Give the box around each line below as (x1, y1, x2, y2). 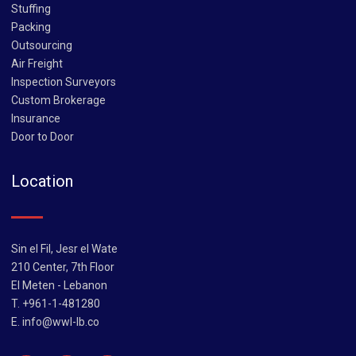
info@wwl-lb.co (22, 315, 99, 328)
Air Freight (11, 56, 63, 70)
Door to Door (11, 130, 74, 143)
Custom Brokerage (11, 93, 106, 106)
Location (11, 171, 73, 191)
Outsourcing (11, 38, 72, 52)
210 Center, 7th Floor (11, 260, 114, 273)
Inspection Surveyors (11, 75, 116, 88)
